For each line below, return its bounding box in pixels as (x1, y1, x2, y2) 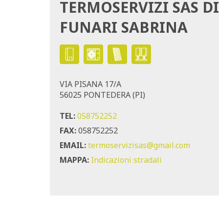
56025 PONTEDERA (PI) (60, 89, 145, 100)
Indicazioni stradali (91, 154, 162, 165)
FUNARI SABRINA (60, 17, 188, 37)
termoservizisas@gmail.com (88, 139, 190, 151)
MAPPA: (60, 154, 89, 165)
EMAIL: (60, 139, 86, 151)
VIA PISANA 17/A (60, 78, 121, 89)
